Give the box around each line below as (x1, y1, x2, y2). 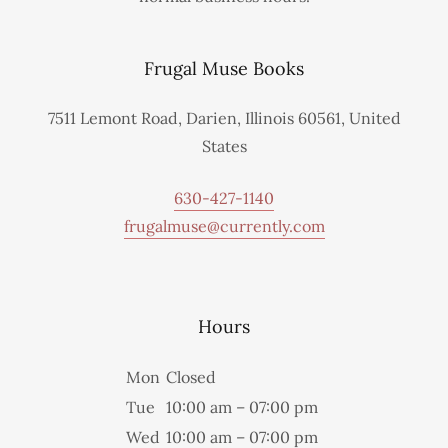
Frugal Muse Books (144, 57, 304, 81)
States (201, 136, 247, 157)
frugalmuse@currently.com (123, 216, 325, 237)
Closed (166, 367, 216, 388)
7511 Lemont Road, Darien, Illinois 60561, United (47, 108, 401, 129)
